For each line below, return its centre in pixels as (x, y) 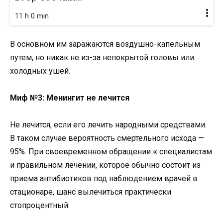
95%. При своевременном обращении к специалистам (111, 152)
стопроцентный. (40, 206)
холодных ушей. (40, 71)
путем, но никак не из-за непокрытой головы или (102, 57)
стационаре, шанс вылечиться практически (91, 192)
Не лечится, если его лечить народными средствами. (108, 125)
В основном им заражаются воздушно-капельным (105, 44)
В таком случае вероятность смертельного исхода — (107, 138)
